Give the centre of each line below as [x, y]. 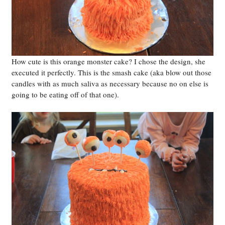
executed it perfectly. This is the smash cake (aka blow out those [112, 72]
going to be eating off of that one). [66, 94]
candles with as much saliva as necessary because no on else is [110, 83]
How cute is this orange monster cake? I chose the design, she [109, 61]
